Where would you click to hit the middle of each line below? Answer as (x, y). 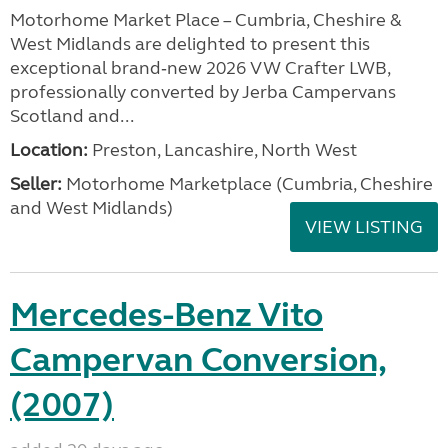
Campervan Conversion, (198, 359)
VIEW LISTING (364, 226)
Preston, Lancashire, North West (222, 149)
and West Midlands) (91, 207)
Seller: (36, 183)
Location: (49, 149)
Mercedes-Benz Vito (166, 314)
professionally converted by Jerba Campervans (203, 91)
